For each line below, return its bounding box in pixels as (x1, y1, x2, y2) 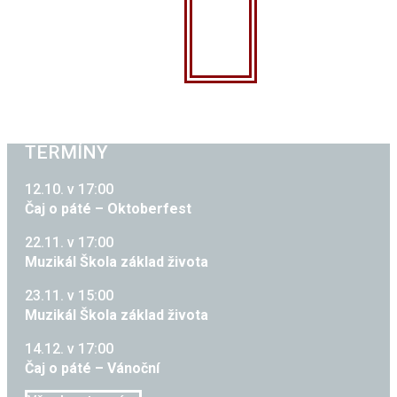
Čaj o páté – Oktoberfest (25, 200, 191, 217)
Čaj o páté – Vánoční (25, 360, 160, 377)
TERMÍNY (25, 142, 108, 163)
